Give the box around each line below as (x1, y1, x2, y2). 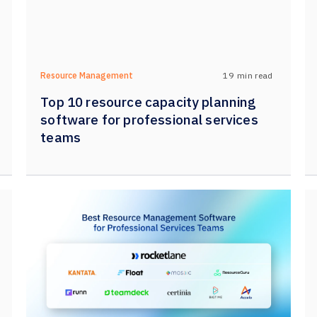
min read (237, 69, 273, 81)
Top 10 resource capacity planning (40, 93, 257, 110)
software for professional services (40, 111, 258, 128)
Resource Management (40, 70, 134, 81)
